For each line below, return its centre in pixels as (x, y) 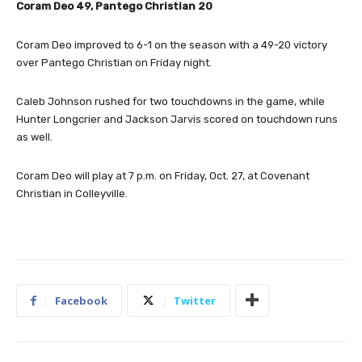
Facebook (81, 300)
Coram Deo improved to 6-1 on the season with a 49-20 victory (172, 44)
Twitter (195, 300)
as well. (34, 137)
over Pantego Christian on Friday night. (114, 62)
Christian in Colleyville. (72, 193)
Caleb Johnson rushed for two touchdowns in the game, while (170, 101)
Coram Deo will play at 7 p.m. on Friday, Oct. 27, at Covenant (163, 175)
